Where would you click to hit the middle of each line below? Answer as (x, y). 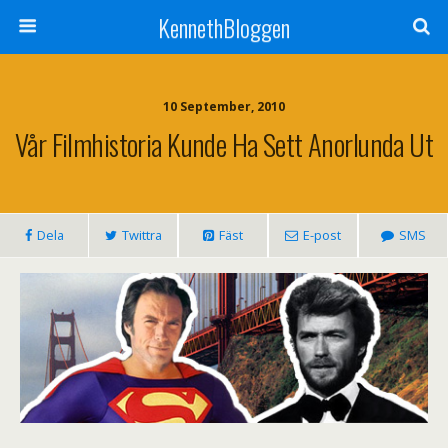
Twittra (141, 235)
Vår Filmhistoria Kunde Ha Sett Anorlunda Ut (224, 144)
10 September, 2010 (224, 106)
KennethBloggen (224, 27)
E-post (322, 235)
